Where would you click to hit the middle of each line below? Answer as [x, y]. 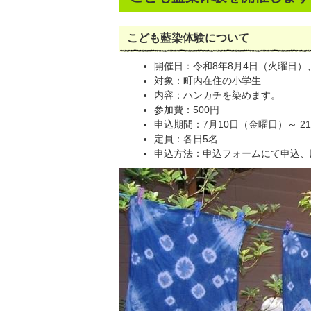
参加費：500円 [187, 110]
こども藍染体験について [188, 38]
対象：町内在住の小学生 [208, 81]
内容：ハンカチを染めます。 [218, 95]
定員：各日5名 [186, 139]
